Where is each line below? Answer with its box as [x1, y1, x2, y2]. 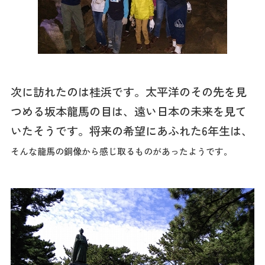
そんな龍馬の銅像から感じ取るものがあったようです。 [10, 144, 232, 157]
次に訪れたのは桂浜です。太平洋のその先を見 [10, 83, 247, 100]
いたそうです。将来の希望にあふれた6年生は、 [10, 122, 253, 139]
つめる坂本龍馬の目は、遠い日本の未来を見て [10, 102, 247, 119]
